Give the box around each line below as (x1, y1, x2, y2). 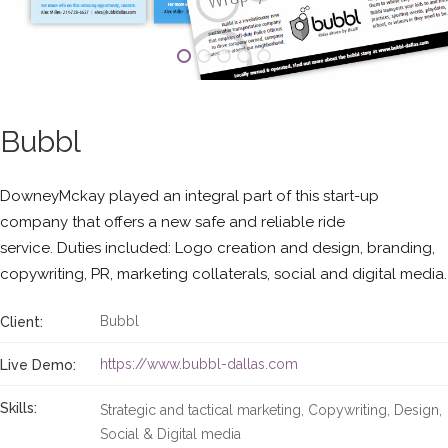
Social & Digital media (100, 426, 241, 442)
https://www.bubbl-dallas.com (100, 356, 298, 372)
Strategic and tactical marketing (100, 402, 301, 418)
